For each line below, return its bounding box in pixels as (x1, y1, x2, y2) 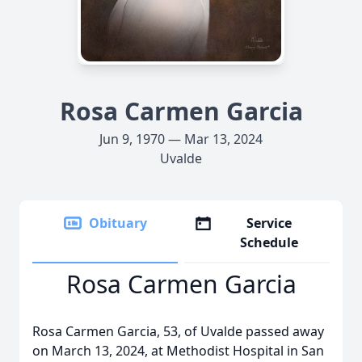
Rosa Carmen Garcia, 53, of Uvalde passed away (32, 322, 324, 340)
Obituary (89, 214, 147, 232)
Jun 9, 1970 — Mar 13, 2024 (99, 130, 263, 148)
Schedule (240, 234, 299, 251)
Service (246, 214, 293, 232)
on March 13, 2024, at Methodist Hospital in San (32, 342, 324, 360)
